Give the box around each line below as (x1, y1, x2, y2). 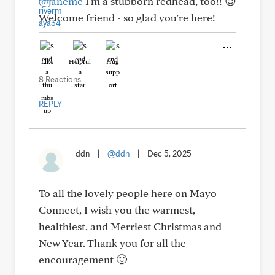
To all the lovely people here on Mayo (39, 187, 217, 199)
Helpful (69, 57, 91, 66)
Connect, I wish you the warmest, (39, 203, 195, 216)
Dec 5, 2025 (147, 149, 192, 158)
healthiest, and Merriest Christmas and (39, 220, 222, 233)
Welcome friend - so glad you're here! (39, 11, 215, 24)
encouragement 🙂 (39, 253, 127, 266)
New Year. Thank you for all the (39, 236, 186, 249)
